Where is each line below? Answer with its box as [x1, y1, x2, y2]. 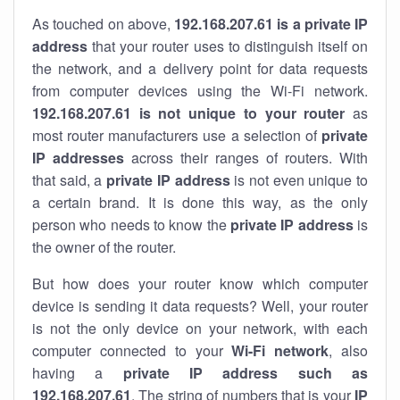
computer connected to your [32, 340, 232, 361]
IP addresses [32, 147, 124, 168]
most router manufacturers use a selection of [32, 125, 321, 146]
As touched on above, [32, 13, 174, 34]
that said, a [32, 170, 107, 190]
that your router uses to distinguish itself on [87, 36, 368, 56]
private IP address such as [122, 362, 369, 383]
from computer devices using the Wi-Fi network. [32, 80, 368, 101]
